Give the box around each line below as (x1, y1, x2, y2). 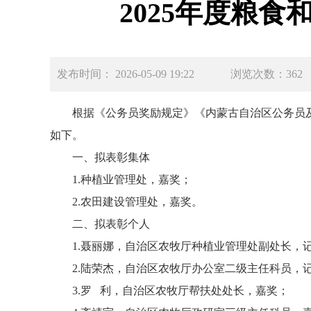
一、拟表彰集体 (72, 151, 150, 163)
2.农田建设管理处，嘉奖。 (72, 196, 203, 208)
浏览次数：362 (230, 68, 303, 80)
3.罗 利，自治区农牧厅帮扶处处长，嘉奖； (72, 285, 289, 296)
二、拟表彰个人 (72, 218, 150, 230)
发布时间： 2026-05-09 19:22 (57, 68, 230, 80)
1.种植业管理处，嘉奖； (72, 174, 192, 185)
